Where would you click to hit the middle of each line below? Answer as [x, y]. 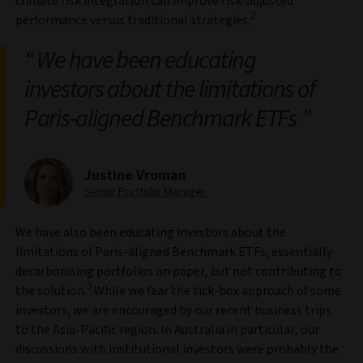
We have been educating [144, 60]
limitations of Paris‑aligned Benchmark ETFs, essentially [174, 252]
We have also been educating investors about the [151, 232]
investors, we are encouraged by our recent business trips [173, 310]
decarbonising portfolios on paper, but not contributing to [179, 271]
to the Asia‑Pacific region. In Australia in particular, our [167, 329]
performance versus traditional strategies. [133, 20]
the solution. [51, 290]
